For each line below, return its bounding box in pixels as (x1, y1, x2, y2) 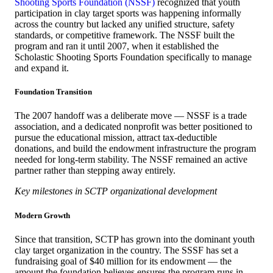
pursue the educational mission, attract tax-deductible (15, 132, 217, 143)
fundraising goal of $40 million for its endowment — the (15, 255, 232, 266)
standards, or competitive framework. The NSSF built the (15, 30, 235, 41)
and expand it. (15, 63, 69, 74)
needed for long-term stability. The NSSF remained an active (15, 154, 247, 165)
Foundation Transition (15, 87, 92, 97)
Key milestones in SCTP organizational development (15, 186, 217, 197)
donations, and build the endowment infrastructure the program (15, 143, 256, 154)
